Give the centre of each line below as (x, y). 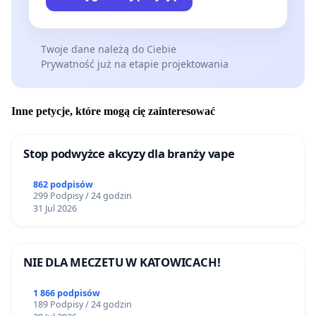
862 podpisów (63, 185)
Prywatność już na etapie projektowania (134, 64)
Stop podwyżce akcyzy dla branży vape (129, 154)
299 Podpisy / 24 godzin (82, 196)
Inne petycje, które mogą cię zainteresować (113, 111)
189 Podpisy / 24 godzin (82, 305)
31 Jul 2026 (55, 209)
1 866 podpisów (66, 293)
